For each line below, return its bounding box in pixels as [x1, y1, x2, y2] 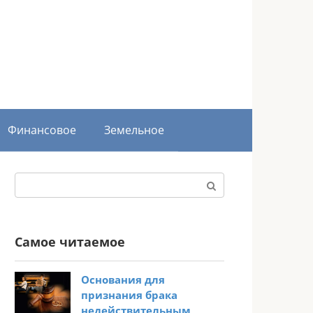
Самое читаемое [15, 233, 125, 250]
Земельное [104, 122, 164, 138]
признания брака [81, 287, 177, 302]
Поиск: [15, 173, 51, 189]
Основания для [81, 272, 165, 286]
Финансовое [8, 122, 76, 138]
